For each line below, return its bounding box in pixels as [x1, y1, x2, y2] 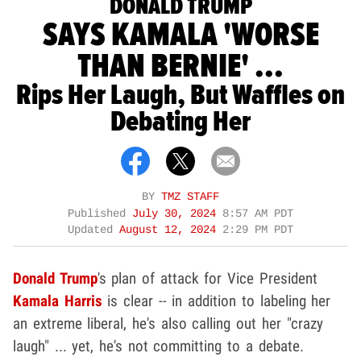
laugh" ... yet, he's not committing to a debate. [13, 336, 304, 355]
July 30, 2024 [132, 207, 222, 220]
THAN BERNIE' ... [77, 45, 284, 88]
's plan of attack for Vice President [97, 268, 317, 288]
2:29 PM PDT [222, 223, 293, 236]
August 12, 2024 [119, 223, 222, 236]
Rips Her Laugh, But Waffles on [16, 77, 345, 114]
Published [68, 207, 132, 220]
